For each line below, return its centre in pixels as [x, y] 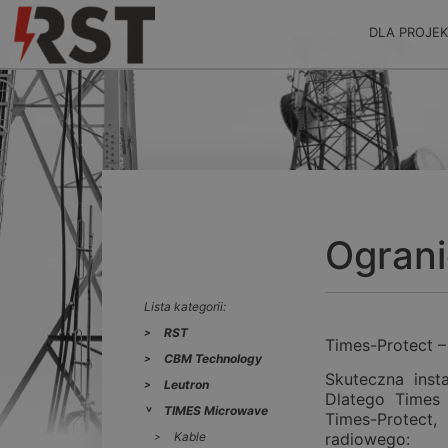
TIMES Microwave [216, 410]
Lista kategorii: [185, 306]
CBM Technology [213, 358]
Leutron [186, 384]
